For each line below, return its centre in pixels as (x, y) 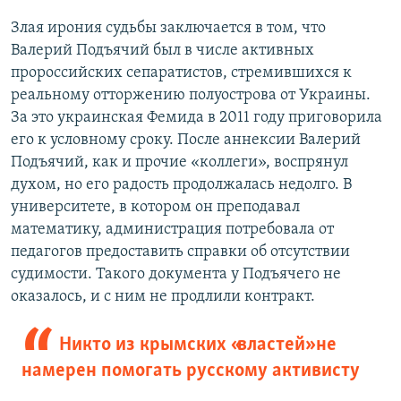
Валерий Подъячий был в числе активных (162, 51)
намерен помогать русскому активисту (191, 371)
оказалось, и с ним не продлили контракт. (163, 297)
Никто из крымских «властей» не (197, 346)
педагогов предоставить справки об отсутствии (180, 252)
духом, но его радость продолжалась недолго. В (181, 185)
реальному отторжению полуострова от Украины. (191, 96)
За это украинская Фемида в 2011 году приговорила (196, 118)
